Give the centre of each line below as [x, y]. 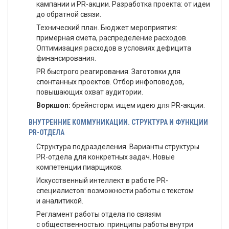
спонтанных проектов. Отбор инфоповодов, [110, 82]
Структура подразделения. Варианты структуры [118, 147]
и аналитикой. [60, 201]
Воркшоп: [53, 105]
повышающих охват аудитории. [90, 92]
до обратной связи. [69, 14]
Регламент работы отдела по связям [99, 214]
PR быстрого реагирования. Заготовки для [108, 72]
